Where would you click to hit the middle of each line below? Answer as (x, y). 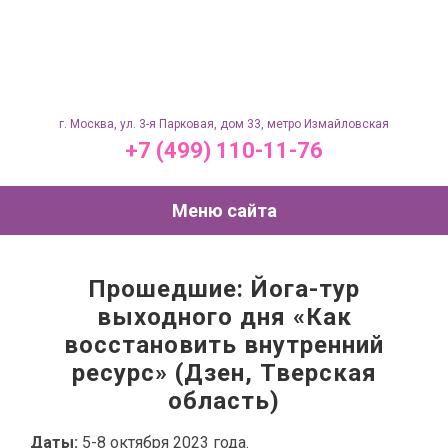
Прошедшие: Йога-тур (224, 289)
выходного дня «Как (224, 317)
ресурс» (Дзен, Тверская (224, 373)
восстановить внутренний (224, 345)
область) (224, 401)
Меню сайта (224, 210)
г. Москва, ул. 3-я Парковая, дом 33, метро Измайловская (224, 124)
